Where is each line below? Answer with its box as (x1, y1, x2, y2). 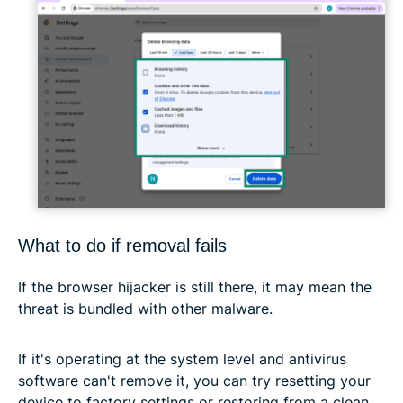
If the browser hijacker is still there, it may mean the (18, 278, 372, 297)
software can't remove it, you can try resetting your (18, 372, 371, 390)
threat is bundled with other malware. (18, 300, 273, 318)
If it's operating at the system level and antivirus (18, 350, 346, 369)
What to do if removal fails (18, 236, 227, 256)
